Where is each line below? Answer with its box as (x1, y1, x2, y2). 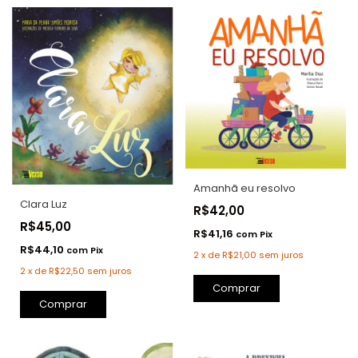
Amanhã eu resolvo (193, 180, 296, 196)
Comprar (212, 280, 261, 296)
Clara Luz (20, 197, 67, 213)
